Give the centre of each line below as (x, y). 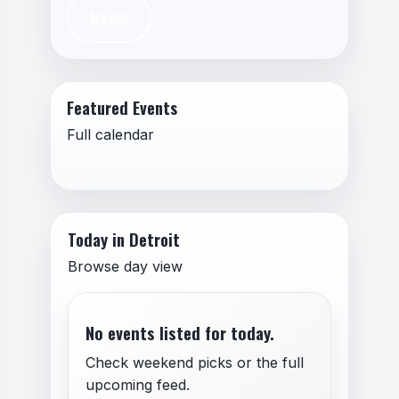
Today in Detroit (124, 240)
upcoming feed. (137, 384)
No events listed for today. (179, 332)
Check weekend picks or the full (194, 362)
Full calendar (110, 134)
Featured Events (122, 107)
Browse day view (126, 267)
